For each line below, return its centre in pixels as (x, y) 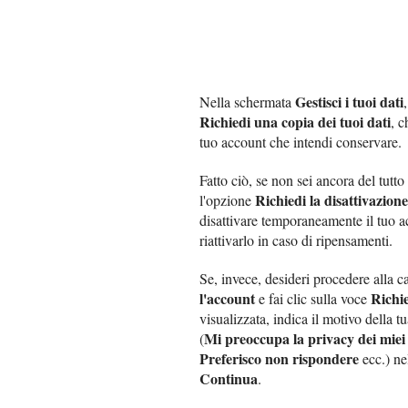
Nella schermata (247, 101)
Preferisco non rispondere (279, 358)
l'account (227, 298)
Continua (229, 378)
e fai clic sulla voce (313, 298)
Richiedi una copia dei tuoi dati (295, 121)
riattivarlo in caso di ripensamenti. (296, 240)
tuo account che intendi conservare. (301, 141)
